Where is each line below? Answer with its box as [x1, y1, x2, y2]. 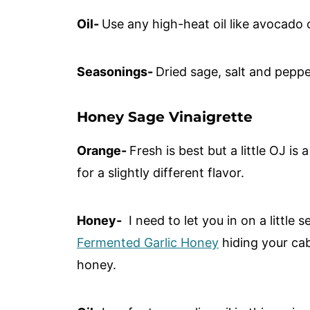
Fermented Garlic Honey [77, 235, 219, 250]
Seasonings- [77, 64, 156, 80]
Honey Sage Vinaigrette [77, 108, 253, 126]
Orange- [77, 143, 129, 158]
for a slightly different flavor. [77, 165, 248, 181]
